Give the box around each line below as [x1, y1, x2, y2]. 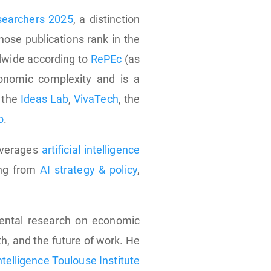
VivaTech [73, 93, 119, 105]
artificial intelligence [41, 143, 140, 156]
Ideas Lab [20, 93, 69, 105]
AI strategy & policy [40, 163, 137, 176]
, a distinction [73, 13, 140, 25]
